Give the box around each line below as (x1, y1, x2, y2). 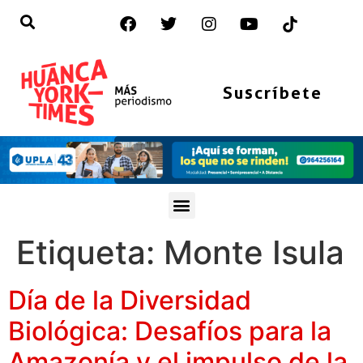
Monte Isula (164, 232, 344, 272)
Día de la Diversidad (8, 284, 251, 316)
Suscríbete (222, 82, 322, 103)
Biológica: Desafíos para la (8, 314, 331, 347)
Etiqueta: (16, 232, 164, 272)
